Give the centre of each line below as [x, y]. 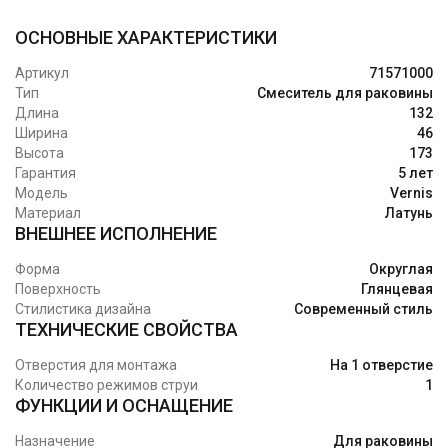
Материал [48, 213]
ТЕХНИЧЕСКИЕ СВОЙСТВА [126, 330]
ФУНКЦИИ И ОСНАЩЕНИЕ [124, 406]
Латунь [409, 213]
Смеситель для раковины [345, 93]
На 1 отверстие [381, 365]
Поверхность [58, 289]
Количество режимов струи [106, 385]
